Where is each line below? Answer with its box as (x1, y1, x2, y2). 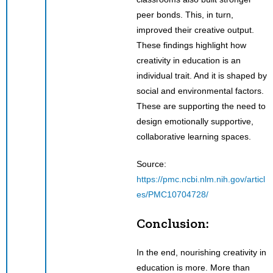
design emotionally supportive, (136, 116, 253, 126)
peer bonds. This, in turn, (136, 9, 233, 19)
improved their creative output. (136, 24, 254, 35)
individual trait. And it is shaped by (136, 70, 267, 80)
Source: (136, 158, 166, 169)
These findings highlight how (136, 40, 246, 50)
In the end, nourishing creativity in (136, 247, 266, 257)
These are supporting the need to (136, 101, 266, 111)
